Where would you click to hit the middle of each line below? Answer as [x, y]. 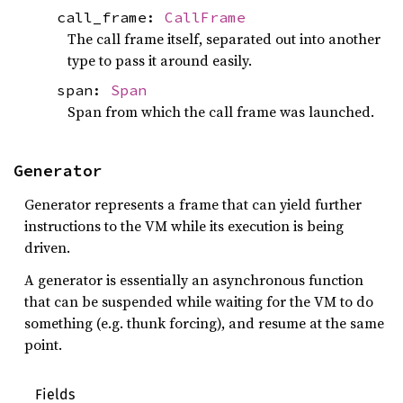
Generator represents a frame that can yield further [193, 205]
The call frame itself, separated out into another [224, 38]
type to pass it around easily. [160, 60]
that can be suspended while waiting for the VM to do [199, 302]
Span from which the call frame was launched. [221, 112]
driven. [47, 248]
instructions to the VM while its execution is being [184, 226]
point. [43, 345]
